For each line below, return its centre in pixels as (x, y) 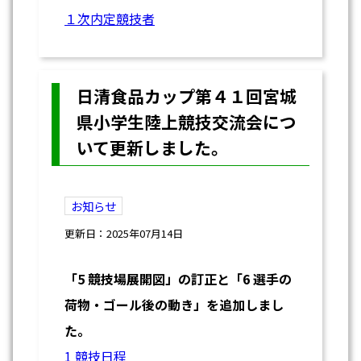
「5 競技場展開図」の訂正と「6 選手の (178, 278)
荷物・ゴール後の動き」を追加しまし (174, 304)
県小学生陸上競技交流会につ (186, 121)
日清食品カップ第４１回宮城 (186, 95)
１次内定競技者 (110, 18)
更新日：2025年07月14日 (124, 233)
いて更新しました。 (152, 147)
